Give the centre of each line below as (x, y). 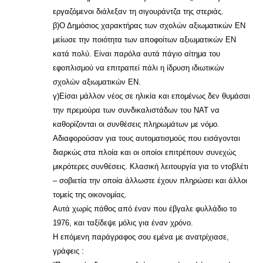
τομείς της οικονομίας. (90, 195)
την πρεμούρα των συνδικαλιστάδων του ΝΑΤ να (136, 110)
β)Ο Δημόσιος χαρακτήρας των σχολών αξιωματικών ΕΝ (149, 26)
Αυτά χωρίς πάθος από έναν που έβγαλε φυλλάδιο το (145, 209)
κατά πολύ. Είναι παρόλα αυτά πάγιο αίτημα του (136, 54)
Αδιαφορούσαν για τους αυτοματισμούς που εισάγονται (146, 138)
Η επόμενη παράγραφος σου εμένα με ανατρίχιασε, (141, 237)
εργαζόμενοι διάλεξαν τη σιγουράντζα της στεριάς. (138, 11)
